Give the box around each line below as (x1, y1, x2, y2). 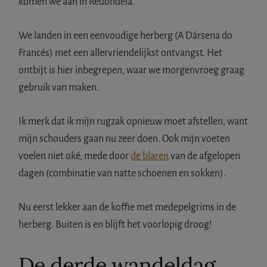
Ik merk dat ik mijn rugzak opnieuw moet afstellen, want (18, 116, 249, 127)
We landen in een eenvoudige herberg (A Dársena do (18, 30, 233, 41)
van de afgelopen (169, 150, 241, 162)
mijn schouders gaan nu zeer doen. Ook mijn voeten (18, 133, 231, 144)
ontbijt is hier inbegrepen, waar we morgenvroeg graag (18, 64, 245, 76)
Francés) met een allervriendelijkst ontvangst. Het (18, 47, 223, 58)
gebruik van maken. (18, 82, 100, 93)
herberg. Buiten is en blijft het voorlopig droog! (18, 219, 213, 230)
